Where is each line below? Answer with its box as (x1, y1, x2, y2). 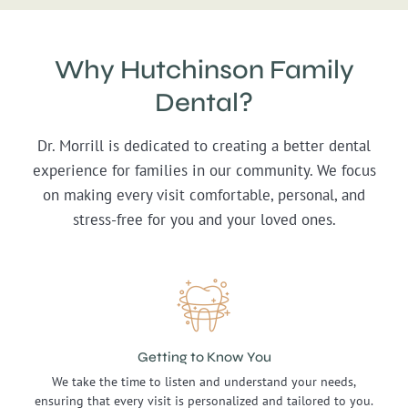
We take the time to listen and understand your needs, (52, 372, 356, 390)
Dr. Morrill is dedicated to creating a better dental (37, 136, 371, 157)
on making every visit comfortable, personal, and (43, 185, 365, 206)
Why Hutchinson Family (54, 54, 354, 87)
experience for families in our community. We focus (32, 160, 376, 181)
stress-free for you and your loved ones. (72, 209, 336, 230)
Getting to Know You (137, 349, 271, 366)
